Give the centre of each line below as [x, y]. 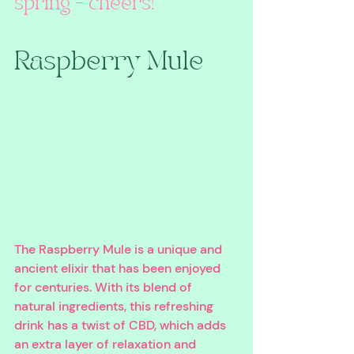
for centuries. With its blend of [105, 287]
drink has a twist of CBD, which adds [122, 325]
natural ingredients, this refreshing [115, 306]
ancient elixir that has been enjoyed [119, 268]
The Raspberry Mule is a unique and [120, 249]
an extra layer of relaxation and [107, 344]
